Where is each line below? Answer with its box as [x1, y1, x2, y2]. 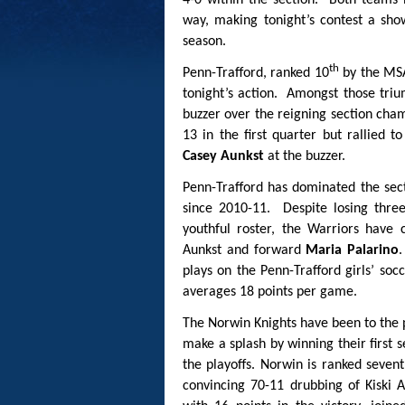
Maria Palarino [306, 243, 399, 259]
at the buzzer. [264, 149, 345, 165]
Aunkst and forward [183, 243, 306, 259]
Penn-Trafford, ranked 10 [183, 66, 329, 81]
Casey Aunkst [183, 149, 264, 165]
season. [183, 34, 226, 50]
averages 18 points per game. [183, 285, 357, 300]
